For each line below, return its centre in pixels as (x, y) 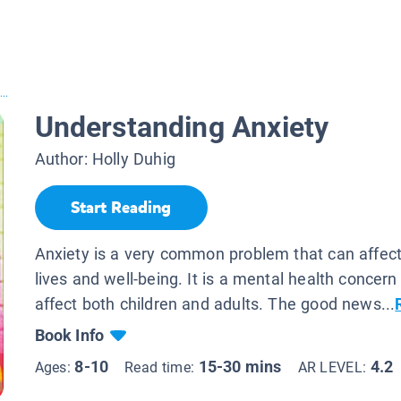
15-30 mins (240, 366)
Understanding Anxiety (182, 128)
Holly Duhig (133, 159)
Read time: (162, 367)
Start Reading (121, 208)
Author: (63, 159)
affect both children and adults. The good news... (215, 303)
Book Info (69, 335)
